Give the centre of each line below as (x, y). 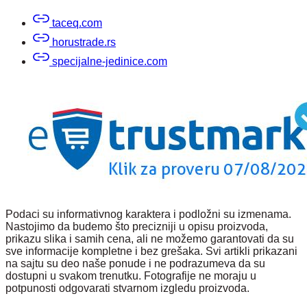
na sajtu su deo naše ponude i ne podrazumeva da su (135, 263)
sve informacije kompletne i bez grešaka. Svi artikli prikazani (151, 251)
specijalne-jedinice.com (108, 61)
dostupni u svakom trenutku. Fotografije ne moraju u (131, 275)
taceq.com (76, 23)
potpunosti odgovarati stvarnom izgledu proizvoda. (127, 288)
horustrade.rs (83, 42)
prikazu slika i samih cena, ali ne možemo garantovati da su (150, 238)
